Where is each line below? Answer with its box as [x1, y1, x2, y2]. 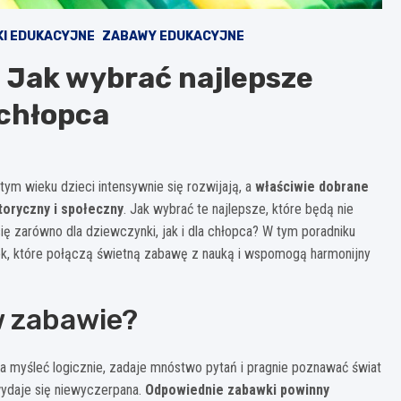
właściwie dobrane [255, 177, 369, 195]
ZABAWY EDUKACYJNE [102, 28, 244, 44]
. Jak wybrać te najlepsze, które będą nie [124, 200, 354, 218]
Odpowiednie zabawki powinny [145, 380, 329, 398]
